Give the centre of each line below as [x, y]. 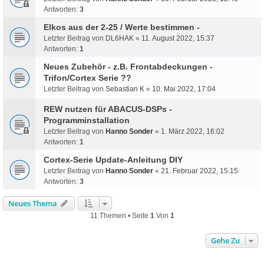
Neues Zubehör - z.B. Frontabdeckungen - [128, 66]
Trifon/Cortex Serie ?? [88, 77]
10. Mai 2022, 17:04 [184, 89]
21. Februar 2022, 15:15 [199, 171]
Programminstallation [87, 120]
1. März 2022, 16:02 [193, 131]
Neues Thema [33, 203]
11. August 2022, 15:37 [178, 38]
